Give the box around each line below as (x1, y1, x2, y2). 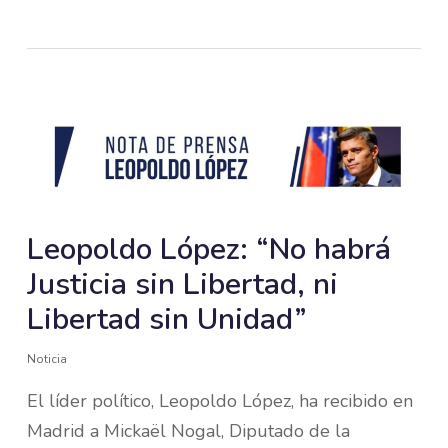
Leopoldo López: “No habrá (26, 228, 391, 270)
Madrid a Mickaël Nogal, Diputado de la (26, 418, 350, 443)
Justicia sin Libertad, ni (26, 263, 338, 305)
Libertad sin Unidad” (26, 298, 307, 340)
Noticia (26, 350, 67, 367)
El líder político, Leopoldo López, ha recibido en (26, 388, 413, 413)
